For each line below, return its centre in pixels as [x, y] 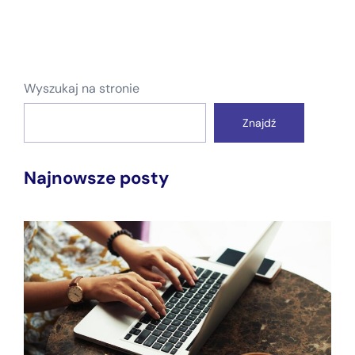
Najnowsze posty [96, 177]
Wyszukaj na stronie [82, 88]
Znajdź [259, 122]
